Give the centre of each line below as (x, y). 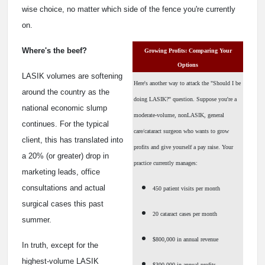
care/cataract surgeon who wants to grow (181, 131)
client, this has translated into (72, 140)
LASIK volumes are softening (72, 76)
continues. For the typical (65, 124)
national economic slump (64, 108)
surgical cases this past (63, 204)
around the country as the (66, 92)
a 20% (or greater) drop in (65, 156)
